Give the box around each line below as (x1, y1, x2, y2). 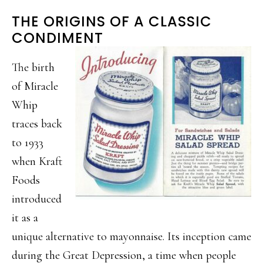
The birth (12, 60, 55, 75)
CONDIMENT (12, 28, 103, 48)
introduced (12, 191, 62, 206)
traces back (12, 116, 62, 131)
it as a (12, 210, 38, 225)
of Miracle (12, 79, 58, 93)
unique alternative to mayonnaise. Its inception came (12, 229, 251, 244)
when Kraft (12, 154, 62, 168)
